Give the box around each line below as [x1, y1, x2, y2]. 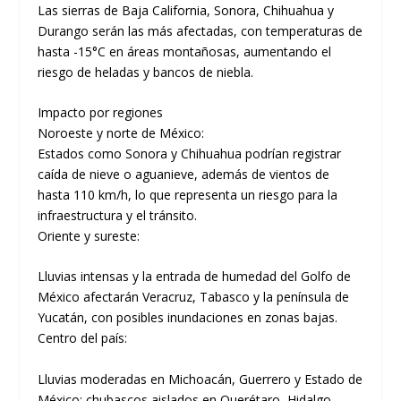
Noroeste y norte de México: [38, 124, 205, 141]
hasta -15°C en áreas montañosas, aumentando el [38, 42, 332, 60]
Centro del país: [38, 329, 128, 347]
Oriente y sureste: [38, 226, 141, 244]
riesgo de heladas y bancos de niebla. [38, 63, 254, 81]
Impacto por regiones [38, 103, 164, 121]
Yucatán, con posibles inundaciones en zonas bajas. [38, 309, 338, 327]
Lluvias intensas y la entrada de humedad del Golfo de [38, 268, 352, 286]
